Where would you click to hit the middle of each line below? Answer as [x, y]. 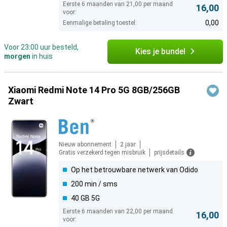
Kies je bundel [160, 52]
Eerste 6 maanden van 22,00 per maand [118, 212]
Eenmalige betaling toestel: [100, 23]
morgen [17, 56]
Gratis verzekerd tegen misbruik [102, 153]
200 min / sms [94, 184]
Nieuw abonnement [85, 145]
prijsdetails [169, 153]
